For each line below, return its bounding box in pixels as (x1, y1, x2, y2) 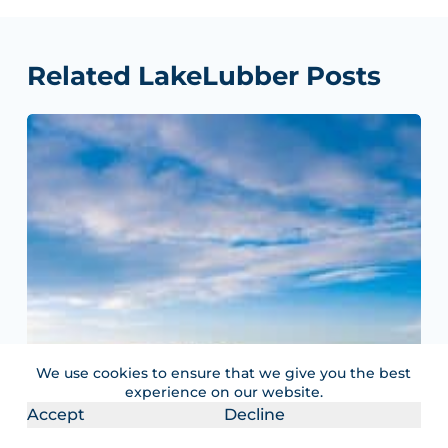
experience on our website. (124, 383, 323, 401)
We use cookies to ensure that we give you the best (36, 364, 412, 382)
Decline (224, 405, 285, 424)
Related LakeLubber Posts (26, 60, 381, 93)
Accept (26, 405, 85, 424)
